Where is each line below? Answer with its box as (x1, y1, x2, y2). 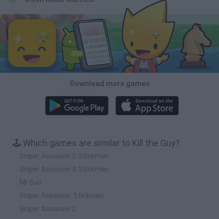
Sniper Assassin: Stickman (20, 191, 104, 199)
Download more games (69, 79, 150, 88)
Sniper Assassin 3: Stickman (20, 165, 109, 173)
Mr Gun (20, 178, 42, 186)
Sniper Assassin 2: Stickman (20, 152, 109, 160)
